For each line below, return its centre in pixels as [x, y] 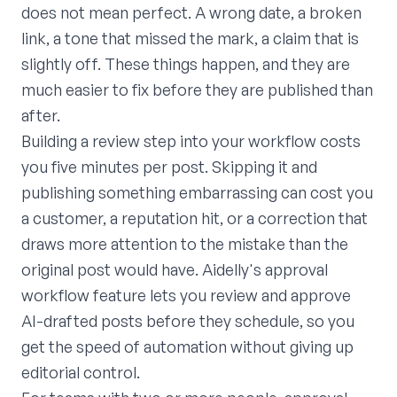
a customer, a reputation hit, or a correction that [195, 218]
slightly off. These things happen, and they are [186, 63]
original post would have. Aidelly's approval [175, 269]
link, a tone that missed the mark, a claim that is [190, 38]
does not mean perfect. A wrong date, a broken [191, 12]
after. [41, 115]
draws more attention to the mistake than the [185, 243]
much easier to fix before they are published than [197, 89]
